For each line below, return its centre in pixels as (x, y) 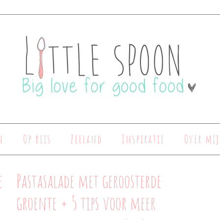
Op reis (37, 139)
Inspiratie (143, 139)
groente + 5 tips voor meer (86, 203)
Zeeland (86, 139)
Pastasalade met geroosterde (89, 181)
